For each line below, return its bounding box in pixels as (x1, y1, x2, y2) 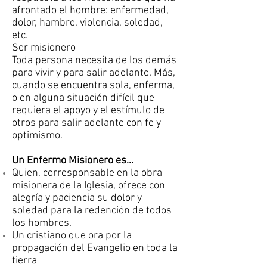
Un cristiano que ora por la (12, 229, 132, 242)
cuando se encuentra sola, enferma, (12, 79, 175, 92)
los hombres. (12, 217, 72, 229)
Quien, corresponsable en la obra (12, 167, 162, 179)
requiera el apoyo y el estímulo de (12, 104, 164, 117)
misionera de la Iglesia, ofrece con (12, 179, 165, 192)
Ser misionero (12, 42, 76, 54)
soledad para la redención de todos (12, 204, 172, 217)
